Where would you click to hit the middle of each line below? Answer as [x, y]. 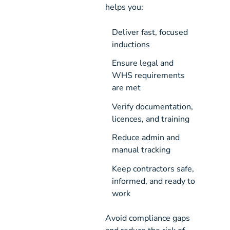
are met [126, 88]
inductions [131, 45]
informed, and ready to [153, 181]
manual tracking [141, 150]
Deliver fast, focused [150, 33]
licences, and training [150, 119]
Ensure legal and [142, 63]
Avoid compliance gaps [148, 218]
